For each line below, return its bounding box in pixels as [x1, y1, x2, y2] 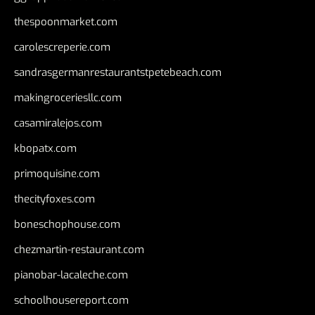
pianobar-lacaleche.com [14, 268, 128, 283]
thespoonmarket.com [14, 15, 117, 30]
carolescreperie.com [14, 40, 110, 55]
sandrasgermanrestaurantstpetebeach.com [14, 65, 221, 80]
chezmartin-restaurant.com [14, 243, 144, 257]
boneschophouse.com [14, 217, 120, 232]
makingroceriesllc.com [14, 91, 122, 105]
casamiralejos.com [14, 116, 102, 131]
